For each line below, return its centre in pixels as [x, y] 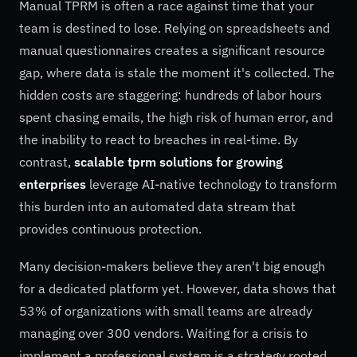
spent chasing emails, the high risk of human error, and [176, 118]
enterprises [53, 184]
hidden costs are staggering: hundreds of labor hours [171, 95]
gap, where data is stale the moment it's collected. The [177, 73]
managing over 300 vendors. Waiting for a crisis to [163, 333]
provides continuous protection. [110, 229]
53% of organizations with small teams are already [166, 311]
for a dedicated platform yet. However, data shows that [178, 289]
